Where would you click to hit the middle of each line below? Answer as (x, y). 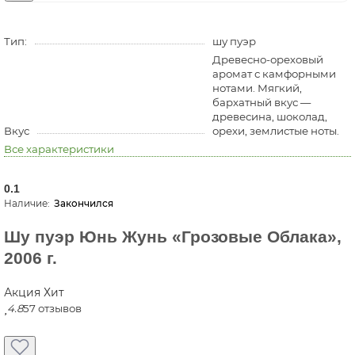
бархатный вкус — (261, 103)
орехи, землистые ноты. (275, 131)
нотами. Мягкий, (257, 88)
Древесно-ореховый (267, 60)
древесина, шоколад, (269, 117)
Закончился (84, 204)
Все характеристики (59, 149)
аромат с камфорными (274, 74)
